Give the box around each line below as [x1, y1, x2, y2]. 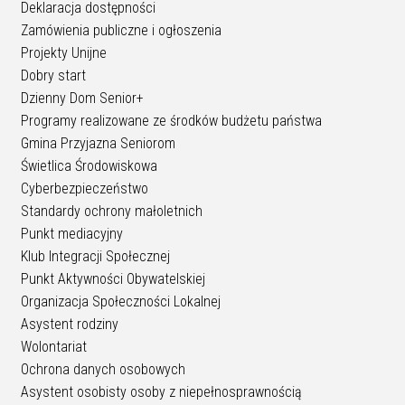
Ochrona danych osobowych [21, 360, 185, 378]
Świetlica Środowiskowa [21, 156, 157, 174]
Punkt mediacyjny [21, 224, 123, 242]
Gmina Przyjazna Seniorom [21, 134, 175, 152]
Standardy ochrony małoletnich [21, 202, 202, 220]
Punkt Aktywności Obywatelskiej [21, 269, 205, 287]
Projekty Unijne [21, 43, 107, 61]
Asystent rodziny [21, 315, 118, 333]
